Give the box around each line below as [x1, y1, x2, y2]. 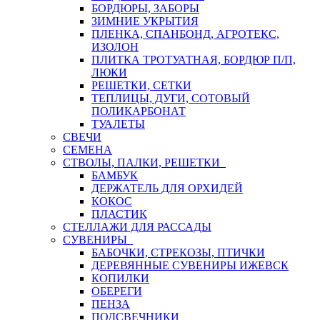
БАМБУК [91, 169, 138, 181]
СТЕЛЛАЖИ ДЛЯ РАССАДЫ [63, 221, 211, 233]
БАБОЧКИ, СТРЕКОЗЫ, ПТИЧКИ [91, 246, 265, 259]
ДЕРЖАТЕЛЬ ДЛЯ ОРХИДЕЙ [91, 182, 243, 194]
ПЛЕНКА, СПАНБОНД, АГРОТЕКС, [91, 28, 279, 40]
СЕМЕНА [63, 144, 112, 156]
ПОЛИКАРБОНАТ [91, 105, 186, 117]
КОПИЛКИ [91, 272, 149, 284]
